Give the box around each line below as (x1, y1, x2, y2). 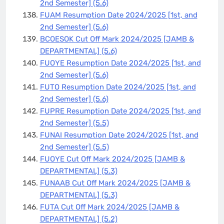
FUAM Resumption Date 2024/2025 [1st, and (39, 10, 197, 19)
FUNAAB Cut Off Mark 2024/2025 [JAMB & (39, 178, 190, 187)
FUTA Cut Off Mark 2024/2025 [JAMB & (39, 202, 179, 211)
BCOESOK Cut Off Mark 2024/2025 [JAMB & (39, 34, 194, 43)
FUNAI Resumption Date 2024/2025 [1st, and (39, 130, 198, 139)
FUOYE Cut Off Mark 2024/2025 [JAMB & (39, 154, 185, 163)
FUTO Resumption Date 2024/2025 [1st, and (39, 82, 196, 91)
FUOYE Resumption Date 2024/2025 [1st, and (39, 58, 201, 67)
